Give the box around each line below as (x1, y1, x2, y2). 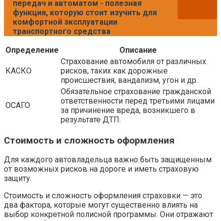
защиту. (4, 174, 32, 184)
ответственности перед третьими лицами (61, 96, 215, 106)
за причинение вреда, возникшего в (61, 105, 195, 115)
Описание (119, 45, 157, 55)
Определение (5, 45, 59, 55)
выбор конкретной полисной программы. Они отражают (4, 210, 213, 220)
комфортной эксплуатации (13, 17, 117, 27)
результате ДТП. (61, 114, 121, 124)
